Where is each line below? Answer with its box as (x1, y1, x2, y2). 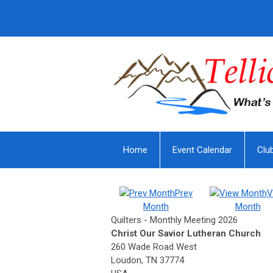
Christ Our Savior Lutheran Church (111, 228, 261, 239)
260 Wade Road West (111, 241, 197, 253)
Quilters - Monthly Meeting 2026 (111, 214, 238, 226)
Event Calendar (172, 144, 232, 156)
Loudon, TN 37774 (111, 255, 184, 266)
